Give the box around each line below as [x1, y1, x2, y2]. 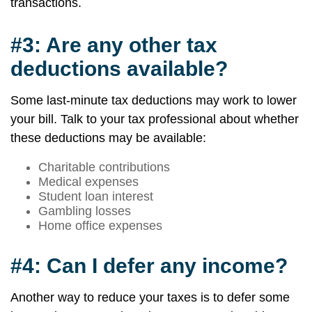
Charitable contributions [38, 160, 170, 174]
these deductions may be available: [10, 131, 206, 145]
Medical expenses [38, 175, 139, 189]
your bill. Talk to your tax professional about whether [10, 112, 299, 126]
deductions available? [10, 57, 228, 80]
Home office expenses [38, 219, 162, 233]
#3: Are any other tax [10, 33, 217, 56]
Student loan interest [38, 189, 153, 203]
